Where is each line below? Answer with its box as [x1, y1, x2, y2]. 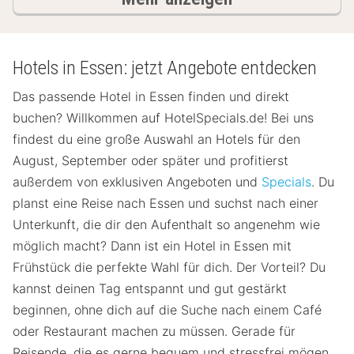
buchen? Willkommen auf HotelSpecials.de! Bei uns [13, 110, 314, 126]
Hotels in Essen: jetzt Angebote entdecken [13, 57, 317, 79]
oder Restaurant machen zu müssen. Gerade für [13, 323, 296, 340]
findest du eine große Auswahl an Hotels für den [13, 131, 300, 148]
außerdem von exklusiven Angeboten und [13, 174, 262, 190]
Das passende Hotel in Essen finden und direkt [13, 88, 289, 105]
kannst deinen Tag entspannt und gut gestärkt [13, 281, 287, 297]
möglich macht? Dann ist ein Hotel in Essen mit [13, 238, 292, 254]
